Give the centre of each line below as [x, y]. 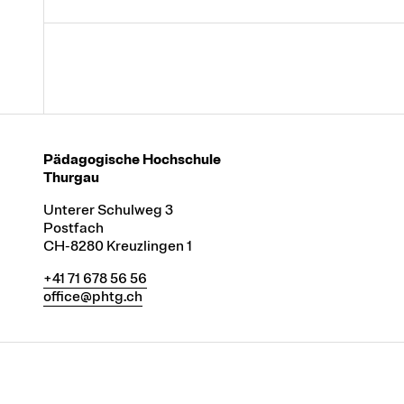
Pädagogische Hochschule [132, 159]
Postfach [73, 228]
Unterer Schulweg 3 [108, 210]
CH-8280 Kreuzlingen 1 [118, 246]
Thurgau [71, 177]
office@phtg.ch [93, 296]
